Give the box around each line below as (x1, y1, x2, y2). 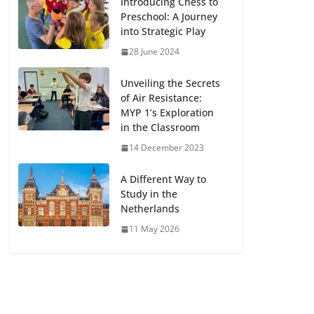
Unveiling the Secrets (121, 76, 221, 90)
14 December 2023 (129, 142, 205, 153)
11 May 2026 (129, 223, 180, 235)
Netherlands (121, 202, 180, 215)
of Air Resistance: (121, 91, 203, 104)
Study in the (121, 187, 178, 200)
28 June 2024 (129, 46, 180, 57)
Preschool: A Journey (121, 10, 218, 23)
